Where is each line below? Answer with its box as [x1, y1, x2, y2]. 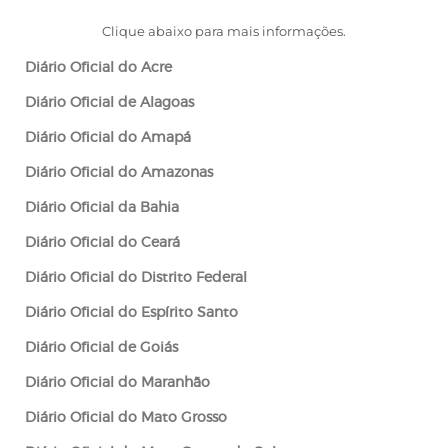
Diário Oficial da [25, 201, 140, 215]
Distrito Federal [141, 271, 247, 285]
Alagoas [140, 96, 194, 110]
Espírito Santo [141, 306, 238, 320]
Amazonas [141, 166, 213, 180]
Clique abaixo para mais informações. [102, 23, 346, 39]
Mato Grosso [141, 411, 227, 425]
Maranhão [141, 376, 210, 390]
